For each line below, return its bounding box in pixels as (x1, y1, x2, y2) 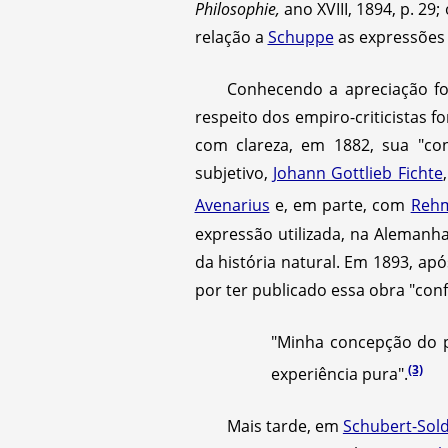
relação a (194, 26, 268, 49)
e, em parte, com (269, 194, 411, 217)
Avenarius (194, 194, 270, 217)
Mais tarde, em (226, 414, 343, 437)
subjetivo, (194, 162, 273, 185)
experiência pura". (270, 362, 408, 385)
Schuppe (267, 26, 334, 49)
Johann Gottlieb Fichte (272, 162, 443, 185)
